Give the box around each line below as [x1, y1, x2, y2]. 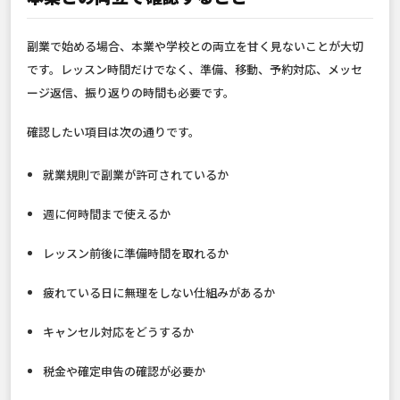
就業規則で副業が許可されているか [43, 166, 229, 184]
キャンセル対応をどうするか [43, 323, 195, 341]
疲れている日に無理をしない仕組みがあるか [43, 284, 276, 302]
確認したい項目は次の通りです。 [27, 123, 200, 141]
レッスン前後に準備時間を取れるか [43, 245, 229, 262]
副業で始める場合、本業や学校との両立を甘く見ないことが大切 [27, 37, 363, 55]
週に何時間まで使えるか [43, 205, 171, 223]
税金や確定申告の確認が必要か [43, 362, 206, 380]
